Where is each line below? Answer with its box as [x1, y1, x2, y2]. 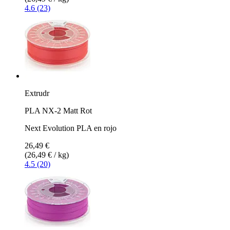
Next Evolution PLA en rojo [25, 123, 117, 132]
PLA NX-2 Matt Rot [25, 106, 92, 115]
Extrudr [25, 88, 49, 98]
